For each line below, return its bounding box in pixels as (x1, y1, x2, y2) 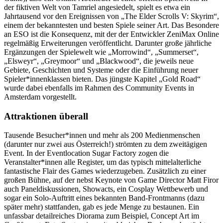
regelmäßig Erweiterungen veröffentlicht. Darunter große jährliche (4, 38, 212, 47)
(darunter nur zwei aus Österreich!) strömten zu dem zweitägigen (4, 140, 207, 149)
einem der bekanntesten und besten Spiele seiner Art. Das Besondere (4, 20, 219, 29)
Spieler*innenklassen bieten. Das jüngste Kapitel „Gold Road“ (4, 74, 201, 83)
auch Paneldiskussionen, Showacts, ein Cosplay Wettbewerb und (4, 185, 208, 194)
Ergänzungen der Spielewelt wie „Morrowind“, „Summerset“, (4, 47, 199, 56)
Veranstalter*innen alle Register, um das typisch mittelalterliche (4, 158, 201, 167)
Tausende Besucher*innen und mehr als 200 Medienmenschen (4, 131, 200, 140)
